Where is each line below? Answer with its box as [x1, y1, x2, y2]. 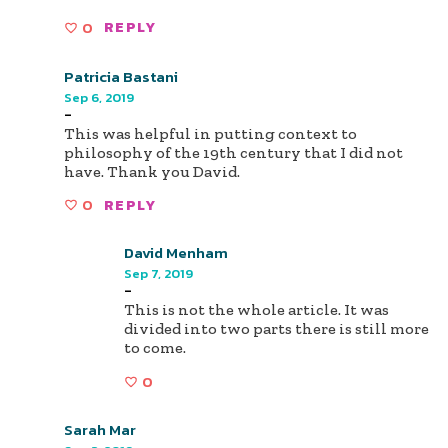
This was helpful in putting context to [64, 123, 357, 143]
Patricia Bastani [64, 64, 178, 88]
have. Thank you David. [64, 161, 240, 181]
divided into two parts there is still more [124, 319, 429, 339]
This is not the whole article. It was [124, 300, 389, 320]
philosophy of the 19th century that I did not [64, 142, 403, 162]
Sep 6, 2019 [64, 87, 134, 107]
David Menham [124, 241, 228, 265]
